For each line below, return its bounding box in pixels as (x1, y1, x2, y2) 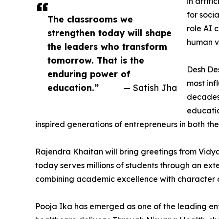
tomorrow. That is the (47, 55, 144, 66)
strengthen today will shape (47, 27, 172, 39)
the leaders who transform (47, 41, 167, 52)
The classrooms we (47, 14, 133, 25)
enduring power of (47, 68, 131, 80)
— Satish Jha (123, 82, 177, 93)
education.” (47, 82, 99, 93)
